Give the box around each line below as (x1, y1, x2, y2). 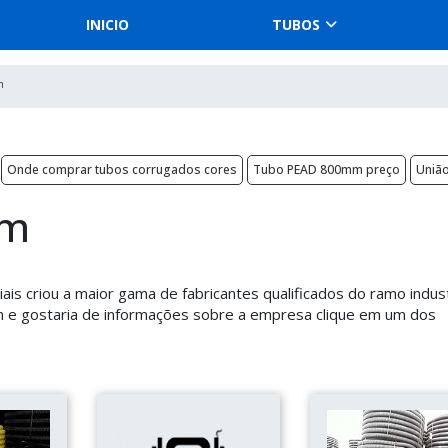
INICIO (85, 15, 129, 34)
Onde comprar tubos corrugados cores (7, 161, 237, 178)
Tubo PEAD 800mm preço (253, 161, 400, 178)
